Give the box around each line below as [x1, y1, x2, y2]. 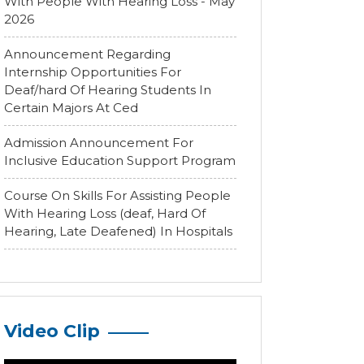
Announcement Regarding [4, 46, 171, 62]
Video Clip [4, 320, 100, 342]
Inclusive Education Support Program [4, 153, 236, 168]
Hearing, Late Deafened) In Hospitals [4, 223, 232, 239]
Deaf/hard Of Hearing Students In [4, 82, 211, 97]
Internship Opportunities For [4, 64, 181, 80]
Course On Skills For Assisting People [4, 188, 231, 203]
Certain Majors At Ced [4, 100, 138, 115]
